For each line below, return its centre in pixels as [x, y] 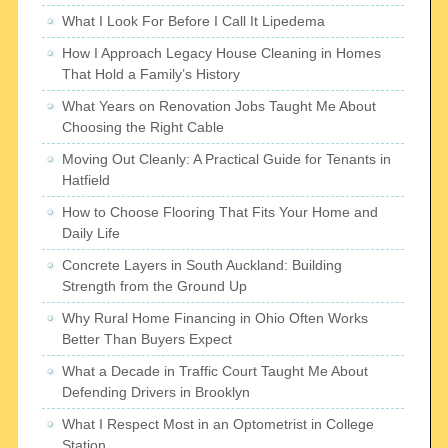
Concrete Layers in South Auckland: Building [202, 265]
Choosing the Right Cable [143, 127]
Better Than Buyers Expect [147, 339]
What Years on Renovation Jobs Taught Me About [219, 106]
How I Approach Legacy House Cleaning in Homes [222, 53]
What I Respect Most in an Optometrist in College [218, 424]
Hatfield [86, 180]
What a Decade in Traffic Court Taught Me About [215, 371]
